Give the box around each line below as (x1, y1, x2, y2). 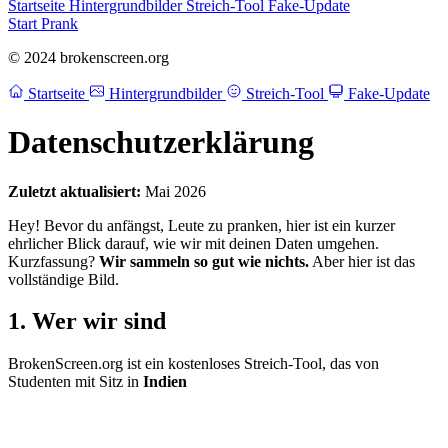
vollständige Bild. (8, 270, 119, 288)
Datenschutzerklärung (8, 124, 314, 161)
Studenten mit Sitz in (8, 373, 143, 391)
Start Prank (8, 14, 78, 32)
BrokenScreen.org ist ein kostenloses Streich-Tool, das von (8, 355, 379, 373)
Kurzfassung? (8, 252, 99, 270)
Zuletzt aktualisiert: (8, 182, 141, 200)
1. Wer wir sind (8, 308, 166, 335)
